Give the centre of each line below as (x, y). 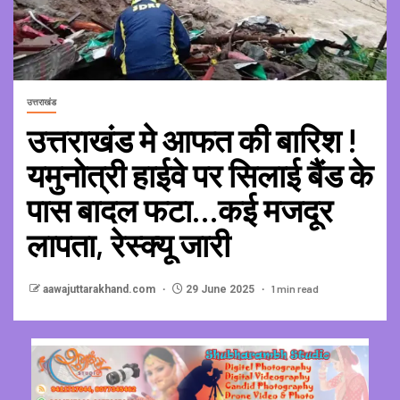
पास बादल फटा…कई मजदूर (180, 209)
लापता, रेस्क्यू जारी (129, 244)
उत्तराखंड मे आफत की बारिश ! (192, 139)
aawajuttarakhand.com (100, 289)
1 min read (295, 288)
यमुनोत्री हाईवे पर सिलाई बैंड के (200, 174)
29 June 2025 (220, 289)
